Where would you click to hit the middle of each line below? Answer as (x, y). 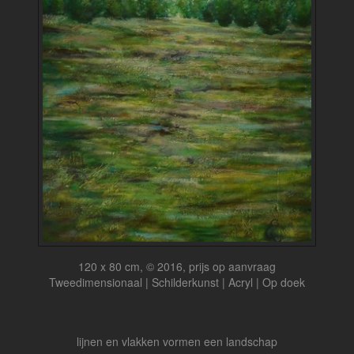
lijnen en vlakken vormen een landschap (177, 341)
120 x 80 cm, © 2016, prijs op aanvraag (177, 266)
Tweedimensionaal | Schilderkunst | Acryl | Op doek (177, 282)
